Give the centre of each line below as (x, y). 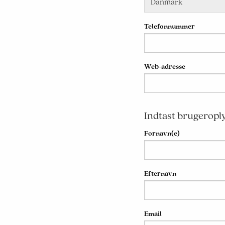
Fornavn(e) (162, 133)
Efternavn (160, 174)
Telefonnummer (169, 26)
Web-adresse (164, 67)
